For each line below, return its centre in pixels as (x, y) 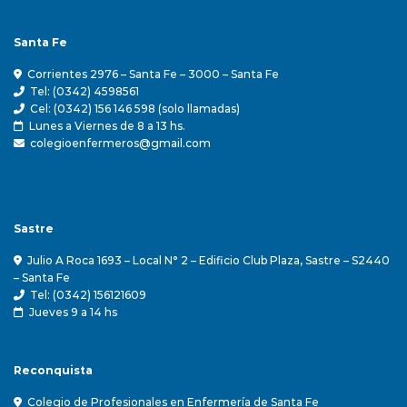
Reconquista (53, 371)
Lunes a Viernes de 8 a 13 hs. (104, 125)
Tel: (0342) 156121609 (88, 294)
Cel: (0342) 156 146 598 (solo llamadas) (135, 108)
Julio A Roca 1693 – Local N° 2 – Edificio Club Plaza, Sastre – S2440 (208, 260)
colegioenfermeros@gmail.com (118, 143)
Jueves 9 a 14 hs (70, 312)
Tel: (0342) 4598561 (84, 91)
